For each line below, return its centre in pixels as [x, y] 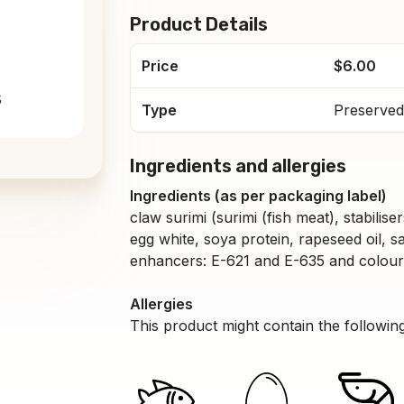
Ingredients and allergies [238, 165]
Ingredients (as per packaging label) [258, 195]
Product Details [199, 24]
